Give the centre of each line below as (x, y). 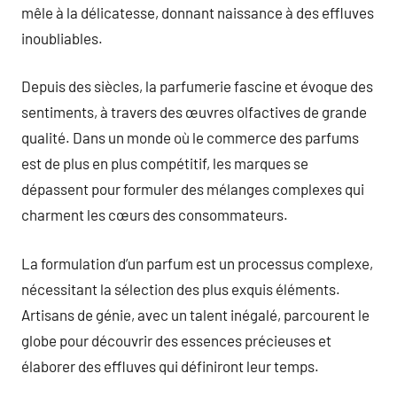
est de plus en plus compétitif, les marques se (165, 163)
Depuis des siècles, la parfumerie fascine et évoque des (197, 86)
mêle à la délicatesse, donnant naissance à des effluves (198, 12)
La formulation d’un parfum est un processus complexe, (197, 263)
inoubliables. (62, 38)
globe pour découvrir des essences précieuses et (176, 340)
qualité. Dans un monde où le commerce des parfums (190, 137)
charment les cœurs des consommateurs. (155, 214)
